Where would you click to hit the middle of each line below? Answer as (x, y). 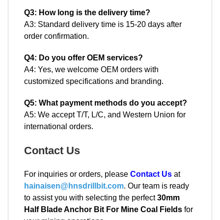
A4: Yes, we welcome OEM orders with (91, 70)
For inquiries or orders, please (77, 174)
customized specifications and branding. (94, 82)
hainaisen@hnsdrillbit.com (74, 186)
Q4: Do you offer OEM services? (83, 58)
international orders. (59, 127)
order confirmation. (56, 36)
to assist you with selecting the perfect (91, 198)
